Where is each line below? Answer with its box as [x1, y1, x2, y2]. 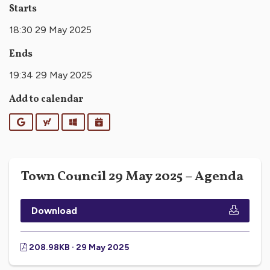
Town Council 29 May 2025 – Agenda [20, 168, 243, 187]
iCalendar [102, 116, 143, 127]
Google [24, 116, 55, 127]
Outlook [76, 116, 111, 127]
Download [31, 204, 77, 216]
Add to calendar [9, 92, 83, 106]
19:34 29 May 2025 [9, 69, 92, 81]
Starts [9, 2, 37, 16]
